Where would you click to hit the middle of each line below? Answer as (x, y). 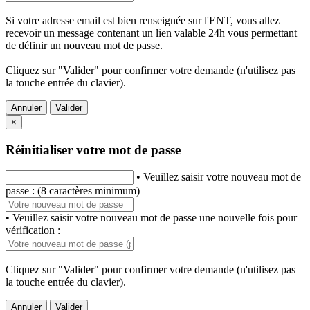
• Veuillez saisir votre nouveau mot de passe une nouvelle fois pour (151, 218)
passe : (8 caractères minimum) (73, 191)
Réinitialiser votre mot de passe (93, 149)
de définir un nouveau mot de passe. (84, 46)
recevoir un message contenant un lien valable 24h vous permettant (151, 33)
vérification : (33, 230)
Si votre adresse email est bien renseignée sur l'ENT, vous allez (143, 21)
